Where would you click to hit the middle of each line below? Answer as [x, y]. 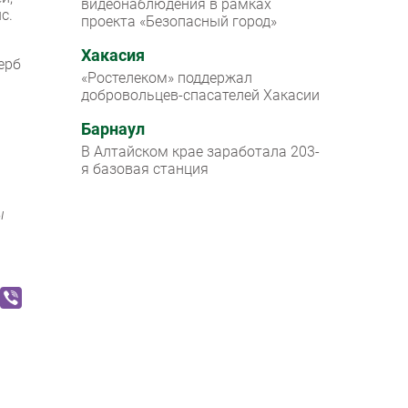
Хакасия [113, 56]
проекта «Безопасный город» [179, 22]
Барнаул [113, 130]
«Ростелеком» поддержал [167, 78]
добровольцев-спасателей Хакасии [201, 96]
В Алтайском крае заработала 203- [201, 152]
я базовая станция [145, 169]
